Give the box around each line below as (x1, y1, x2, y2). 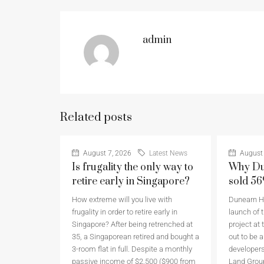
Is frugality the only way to (72, 161, 193, 174)
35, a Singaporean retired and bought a (72, 232, 199, 241)
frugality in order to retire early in (72, 207, 177, 216)
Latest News (149, 149, 187, 157)
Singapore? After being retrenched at (72, 220, 193, 229)
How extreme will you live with (72, 195, 172, 204)
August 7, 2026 (81, 149, 131, 157)
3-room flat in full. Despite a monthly (72, 245, 192, 253)
